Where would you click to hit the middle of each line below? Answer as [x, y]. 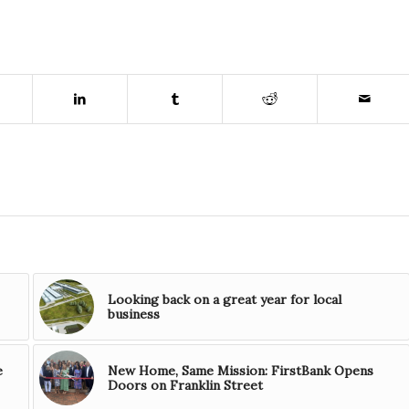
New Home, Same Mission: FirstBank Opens [240, 371]
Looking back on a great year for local [224, 300]
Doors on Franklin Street [185, 386]
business [133, 315]
